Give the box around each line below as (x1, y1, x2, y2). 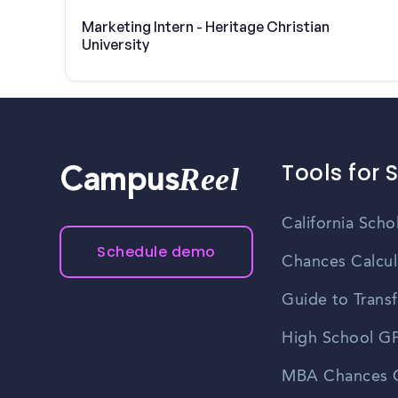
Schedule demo (97, 242, 216, 263)
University (82, 35, 149, 53)
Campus (60, 167, 179, 200)
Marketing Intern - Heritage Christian (82, 17, 330, 36)
